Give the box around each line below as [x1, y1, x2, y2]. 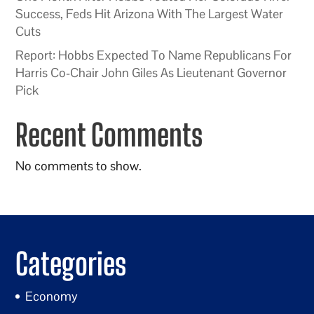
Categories [15, 246, 127, 282]
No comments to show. [15, 157, 142, 174]
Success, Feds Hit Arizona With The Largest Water [15, 5, 284, 22]
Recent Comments [15, 116, 203, 153]
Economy [25, 288, 78, 305]
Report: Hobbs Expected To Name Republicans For [15, 46, 292, 63]
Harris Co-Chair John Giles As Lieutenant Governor [15, 64, 287, 81]
